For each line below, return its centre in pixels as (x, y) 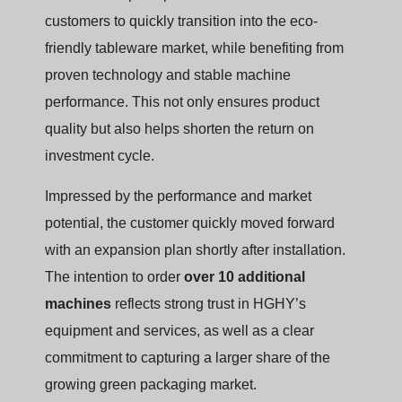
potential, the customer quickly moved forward (190, 223)
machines (78, 303)
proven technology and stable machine (168, 75)
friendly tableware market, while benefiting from (194, 48)
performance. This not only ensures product (182, 102)
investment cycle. (100, 156)
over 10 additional (245, 276)
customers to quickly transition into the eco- (181, 22)
